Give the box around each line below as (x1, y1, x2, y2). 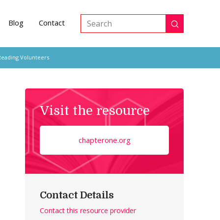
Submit (174, 22, 200, 32)
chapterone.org (78, 135, 131, 145)
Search (81, 24, 106, 35)
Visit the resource (40, 103, 150, 118)
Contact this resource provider (40, 205, 137, 215)
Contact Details (40, 189, 114, 201)
